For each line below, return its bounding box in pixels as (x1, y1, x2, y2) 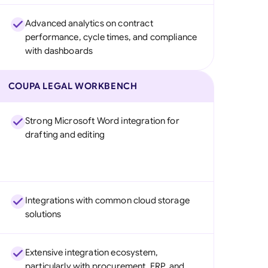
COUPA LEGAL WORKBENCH (8, 81, 138, 92)
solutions (25, 209, 62, 220)
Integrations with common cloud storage (25, 195, 190, 206)
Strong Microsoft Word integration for (25, 115, 179, 126)
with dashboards (25, 45, 93, 56)
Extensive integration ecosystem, (25, 247, 158, 258)
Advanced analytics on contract (25, 18, 153, 29)
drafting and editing (25, 129, 105, 140)
